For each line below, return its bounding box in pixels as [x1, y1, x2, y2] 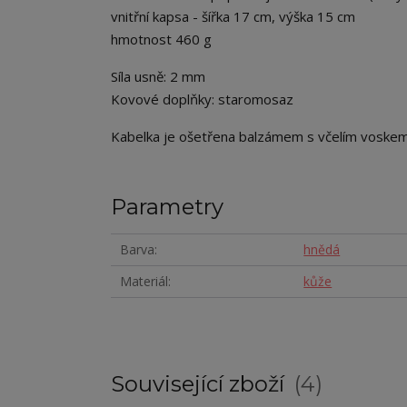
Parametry [111, 194, 223, 221]
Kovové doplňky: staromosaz [111, 90, 293, 109]
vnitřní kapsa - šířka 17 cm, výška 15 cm [111, 7, 355, 26]
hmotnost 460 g [111, 30, 212, 49]
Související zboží [111, 371, 290, 398]
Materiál [120, 273, 168, 291]
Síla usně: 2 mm [111, 67, 205, 86]
